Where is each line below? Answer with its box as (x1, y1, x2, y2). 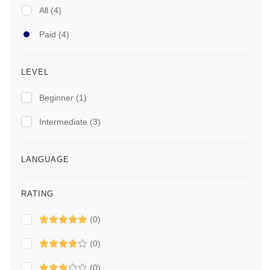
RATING (21, 189, 54, 199)
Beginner (39, 93, 76, 103)
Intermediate (39, 117, 90, 127)
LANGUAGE (21, 155, 69, 165)
